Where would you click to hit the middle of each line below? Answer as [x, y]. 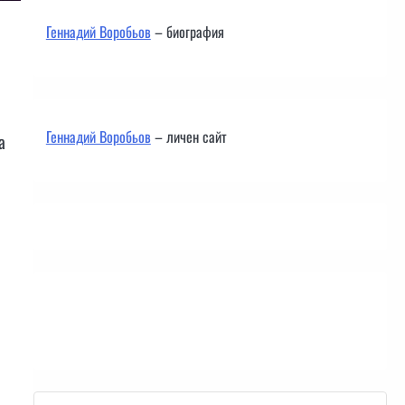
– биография [187, 32]
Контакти [76, 316]
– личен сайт [188, 137]
